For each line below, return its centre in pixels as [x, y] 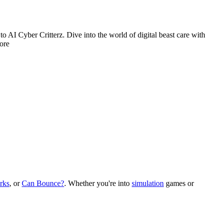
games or [180, 184]
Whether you [88, 184]
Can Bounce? [43, 184]
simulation [148, 184]
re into [120, 184]
